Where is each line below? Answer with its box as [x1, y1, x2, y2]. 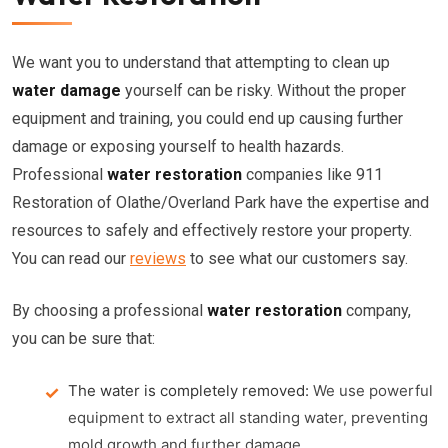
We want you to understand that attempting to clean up [12, 53, 390, 72]
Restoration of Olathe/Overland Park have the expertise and [12, 193, 429, 212]
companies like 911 [242, 165, 383, 184]
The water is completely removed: [68, 381, 309, 400]
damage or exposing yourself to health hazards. [12, 137, 344, 156]
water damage [12, 81, 121, 100]
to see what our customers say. [186, 249, 408, 268]
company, [342, 301, 411, 320]
